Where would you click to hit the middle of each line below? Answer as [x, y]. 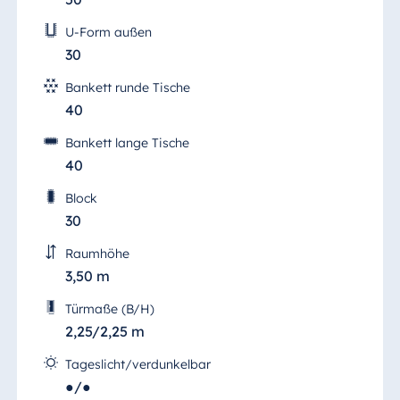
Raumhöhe [97, 253]
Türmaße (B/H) [109, 308]
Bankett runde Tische [127, 87]
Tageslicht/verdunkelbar [137, 364]
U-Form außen [108, 32]
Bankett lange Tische [127, 142]
